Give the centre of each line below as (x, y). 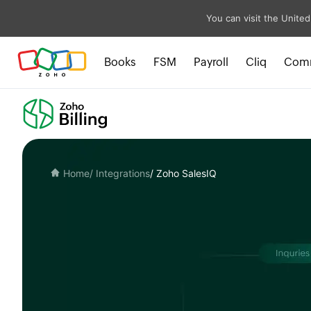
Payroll (211, 62)
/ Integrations (120, 173)
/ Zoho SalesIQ (183, 173)
